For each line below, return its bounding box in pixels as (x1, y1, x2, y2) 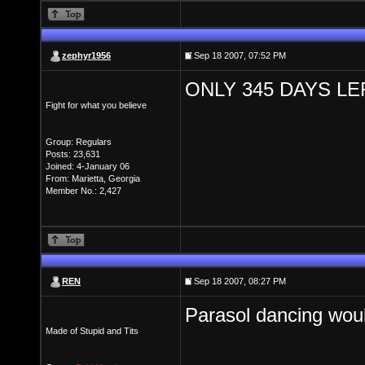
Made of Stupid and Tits (46, 326, 139, 336)
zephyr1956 (62, 51, 111, 60)
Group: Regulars (46, 137, 112, 147)
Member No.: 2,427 (46, 186, 121, 196)
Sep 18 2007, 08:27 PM (191, 276, 286, 286)
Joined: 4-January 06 (46, 161, 130, 171)
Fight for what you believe (46, 100, 147, 110)
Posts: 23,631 (46, 149, 100, 159)
